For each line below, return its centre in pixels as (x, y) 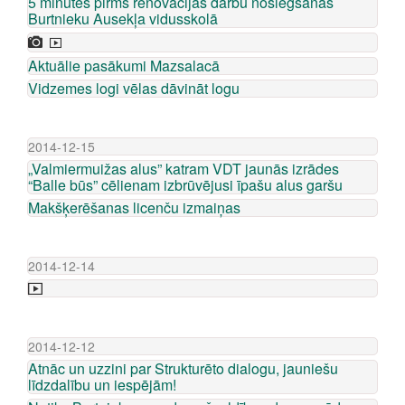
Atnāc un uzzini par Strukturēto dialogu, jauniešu (183, 368)
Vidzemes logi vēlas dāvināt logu (134, 88)
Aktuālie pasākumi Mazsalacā (124, 66)
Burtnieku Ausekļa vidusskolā (123, 19)
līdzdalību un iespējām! (102, 385)
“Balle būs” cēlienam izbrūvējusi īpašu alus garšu (185, 185)
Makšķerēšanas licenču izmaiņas (134, 207)
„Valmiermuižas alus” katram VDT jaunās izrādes (184, 169)
